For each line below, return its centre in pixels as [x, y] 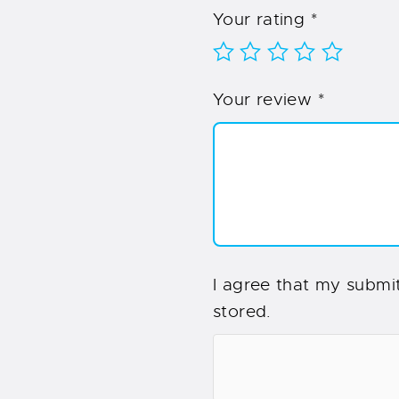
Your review [265, 100]
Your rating [262, 19]
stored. [242, 312]
